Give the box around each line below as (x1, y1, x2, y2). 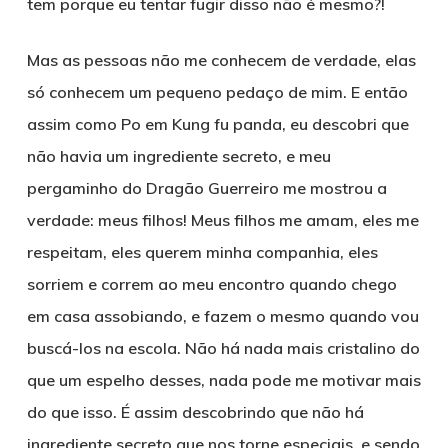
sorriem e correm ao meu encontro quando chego (26, 274, 397, 294)
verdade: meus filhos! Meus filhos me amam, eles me (26, 210, 419, 230)
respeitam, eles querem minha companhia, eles (26, 242, 378, 262)
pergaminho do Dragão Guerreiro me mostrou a (26, 178, 387, 198)
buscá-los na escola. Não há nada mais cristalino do (26, 338, 420, 358)
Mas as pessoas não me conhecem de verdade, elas (26, 50, 416, 70)
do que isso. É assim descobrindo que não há (26, 402, 364, 422)
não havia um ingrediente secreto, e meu (26, 146, 331, 166)
